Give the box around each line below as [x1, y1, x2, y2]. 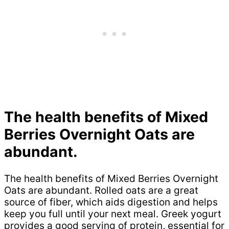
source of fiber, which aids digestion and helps [4, 196, 218, 208]
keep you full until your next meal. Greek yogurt [4, 208, 221, 220]
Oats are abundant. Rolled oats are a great [4, 184, 198, 196]
